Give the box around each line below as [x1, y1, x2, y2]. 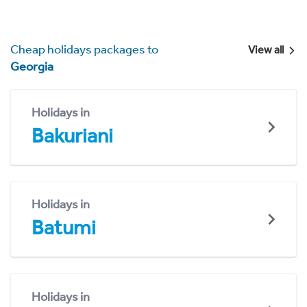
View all [247, 43, 284, 56]
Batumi [32, 215, 96, 241]
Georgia [10, 59, 53, 74]
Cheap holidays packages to [10, 42, 158, 57]
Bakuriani [32, 123, 113, 148]
